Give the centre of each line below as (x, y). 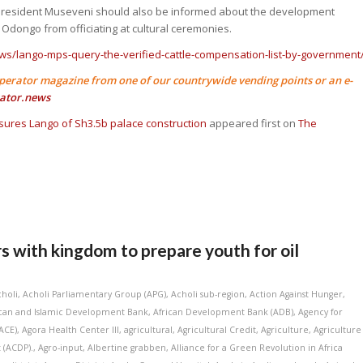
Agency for (321, 312)
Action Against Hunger (297, 294)
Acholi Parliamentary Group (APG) (95, 294)
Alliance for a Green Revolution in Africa (257, 347)
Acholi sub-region (208, 294)
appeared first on (253, 123)
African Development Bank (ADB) (224, 312)
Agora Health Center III (71, 329)
